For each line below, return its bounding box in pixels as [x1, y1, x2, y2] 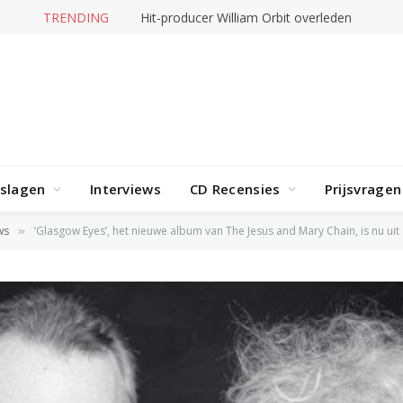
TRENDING [42, 8, 109, 26]
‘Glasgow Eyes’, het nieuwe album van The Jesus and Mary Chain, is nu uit [34, 223, 399, 238]
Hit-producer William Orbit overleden [139, 8, 352, 26]
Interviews [89, 180, 161, 198]
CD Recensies [189, 180, 281, 198]
